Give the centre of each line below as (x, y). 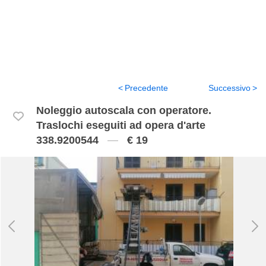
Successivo (229, 88)
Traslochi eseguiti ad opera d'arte (121, 125)
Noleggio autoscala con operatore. (124, 110)
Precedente (146, 88)
